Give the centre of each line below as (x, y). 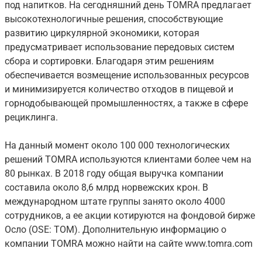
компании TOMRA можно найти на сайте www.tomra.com (129, 244)
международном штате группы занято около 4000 (115, 202)
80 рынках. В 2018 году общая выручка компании (114, 174)
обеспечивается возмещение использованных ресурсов (127, 75)
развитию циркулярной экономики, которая (102, 33)
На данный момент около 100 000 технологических (117, 146)
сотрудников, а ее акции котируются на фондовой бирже (130, 216)
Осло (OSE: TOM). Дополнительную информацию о (116, 230)
